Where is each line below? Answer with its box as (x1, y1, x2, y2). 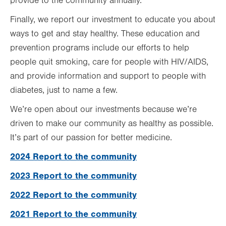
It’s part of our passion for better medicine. (10, 133, 172, 143)
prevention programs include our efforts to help (10, 43, 189, 53)
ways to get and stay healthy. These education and (10, 29, 200, 39)
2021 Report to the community (10, 209, 137, 219)
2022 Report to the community (10, 190, 137, 200)
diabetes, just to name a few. (10, 85, 118, 95)
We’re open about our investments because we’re (10, 104, 197, 115)
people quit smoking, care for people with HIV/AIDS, (10, 57, 208, 67)
